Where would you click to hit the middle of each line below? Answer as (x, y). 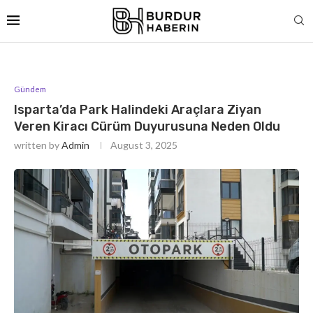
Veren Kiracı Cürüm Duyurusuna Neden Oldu (147, 126)
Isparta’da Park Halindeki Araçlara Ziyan (138, 109)
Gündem (30, 89)
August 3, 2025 (144, 145)
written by (38, 145)
